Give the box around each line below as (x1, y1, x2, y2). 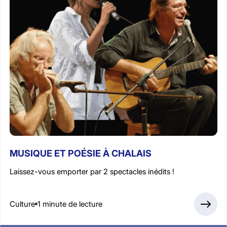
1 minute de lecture (37, 199, 102, 209)
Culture (10, 199, 35, 209)
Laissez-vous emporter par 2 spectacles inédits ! (10, 166, 174, 176)
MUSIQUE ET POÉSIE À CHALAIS (10, 147, 152, 159)
